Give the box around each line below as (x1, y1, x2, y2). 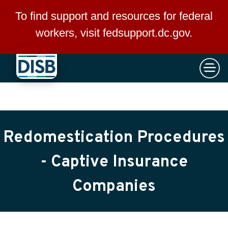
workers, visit (36, 26, 103, 39)
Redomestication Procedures (3, 128, 225, 148)
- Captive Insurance (40, 152, 188, 173)
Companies (72, 177, 156, 197)
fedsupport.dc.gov (103, 26, 189, 39)
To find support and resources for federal (15, 10, 213, 22)
